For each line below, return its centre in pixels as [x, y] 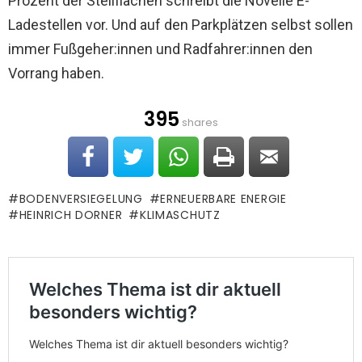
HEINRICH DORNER [71, 215]
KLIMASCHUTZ [180, 215]
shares [199, 122]
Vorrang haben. [56, 73]
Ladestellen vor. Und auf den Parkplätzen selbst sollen [181, 24]
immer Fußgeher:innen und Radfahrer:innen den [160, 48]
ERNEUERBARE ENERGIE [223, 198]
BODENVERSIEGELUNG [81, 198]
